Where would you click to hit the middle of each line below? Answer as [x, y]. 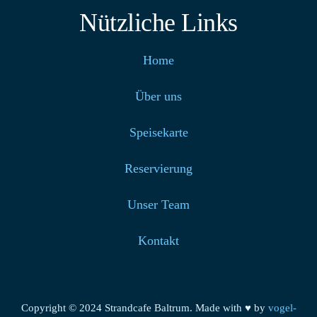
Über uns [158, 97]
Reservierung [158, 169]
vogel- [282, 308]
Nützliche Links [158, 23]
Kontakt [158, 241]
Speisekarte [158, 133]
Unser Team [158, 205]
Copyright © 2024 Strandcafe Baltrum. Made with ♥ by [144, 308]
